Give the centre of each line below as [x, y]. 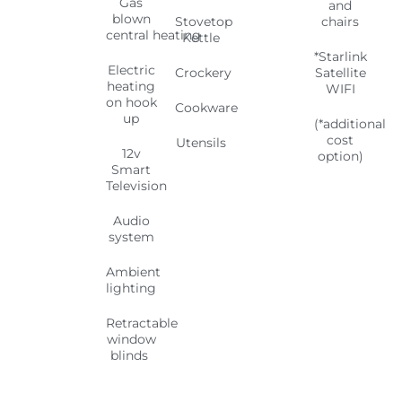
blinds [131, 356]
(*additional [350, 124]
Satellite [340, 73]
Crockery [204, 73]
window [131, 340]
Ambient [133, 272]
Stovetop [204, 22]
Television [136, 186]
